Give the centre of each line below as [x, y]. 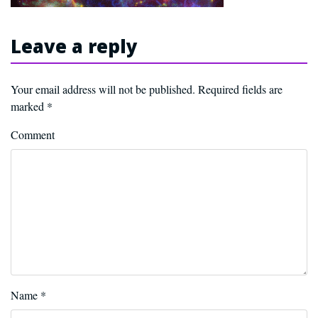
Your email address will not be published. [103, 89]
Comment [33, 135]
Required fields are [239, 89]
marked [29, 106]
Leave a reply [74, 46]
